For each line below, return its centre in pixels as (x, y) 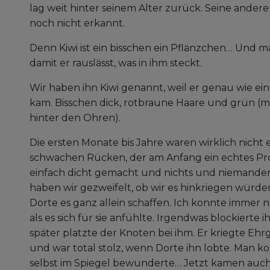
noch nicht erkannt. (78, 24)
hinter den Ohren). (76, 118)
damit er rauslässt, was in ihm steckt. (117, 63)
